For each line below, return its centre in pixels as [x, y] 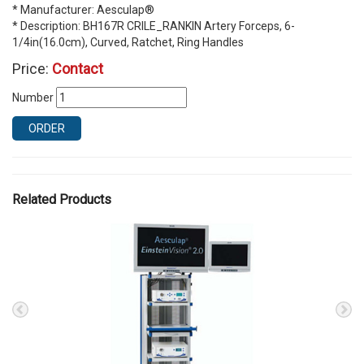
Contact [78, 69]
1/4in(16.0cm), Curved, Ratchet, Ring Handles [128, 42]
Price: [32, 69]
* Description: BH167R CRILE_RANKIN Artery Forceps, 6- [154, 26]
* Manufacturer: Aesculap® [83, 10]
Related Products [62, 199]
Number [34, 97]
